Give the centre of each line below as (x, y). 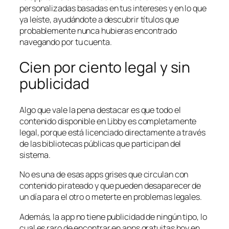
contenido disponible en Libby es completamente (108, 121)
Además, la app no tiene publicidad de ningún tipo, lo (113, 216)
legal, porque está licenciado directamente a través (112, 133)
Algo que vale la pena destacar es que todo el (100, 110)
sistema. (35, 155)
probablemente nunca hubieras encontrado (98, 30)
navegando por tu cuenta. (66, 42)
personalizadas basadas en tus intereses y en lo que (113, 8)
